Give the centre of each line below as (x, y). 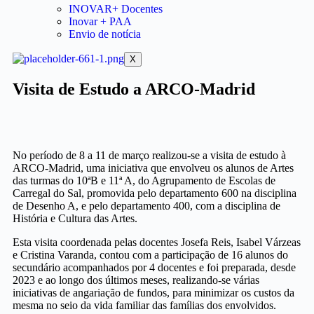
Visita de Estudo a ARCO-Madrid (134, 89)
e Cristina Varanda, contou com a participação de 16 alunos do (150, 255)
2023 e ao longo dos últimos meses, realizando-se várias (136, 280)
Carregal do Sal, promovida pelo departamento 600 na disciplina (155, 193)
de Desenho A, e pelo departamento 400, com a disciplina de (146, 206)
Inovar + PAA (100, 21)
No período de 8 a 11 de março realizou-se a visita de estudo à (149, 155)
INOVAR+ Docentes (116, 9)
